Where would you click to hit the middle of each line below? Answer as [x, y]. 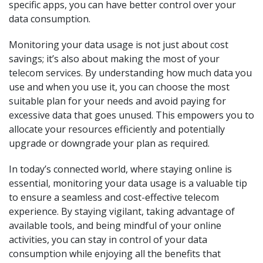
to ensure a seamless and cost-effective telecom [114, 197]
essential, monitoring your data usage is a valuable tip [128, 183]
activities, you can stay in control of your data [108, 240]
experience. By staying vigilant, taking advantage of [122, 211]
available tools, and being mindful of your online [115, 225]
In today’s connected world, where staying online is [120, 169]
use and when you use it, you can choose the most [119, 87]
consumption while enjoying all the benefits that [115, 254]
